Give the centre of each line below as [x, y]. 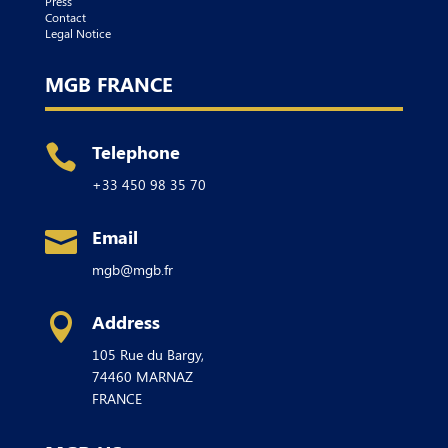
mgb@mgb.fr [132, 269]
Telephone [135, 151]
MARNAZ [162, 376]
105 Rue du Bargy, [147, 354]
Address [125, 321]
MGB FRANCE [108, 83]
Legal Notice [77, 32]
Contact [65, 16]
